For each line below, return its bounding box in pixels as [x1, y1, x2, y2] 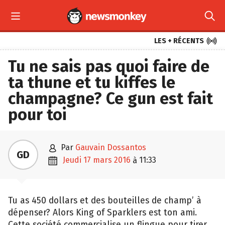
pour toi [8, 105, 67, 124]
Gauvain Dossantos [75, 143, 146, 152]
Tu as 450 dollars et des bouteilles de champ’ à [8, 195, 201, 206]
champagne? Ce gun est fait [8, 89, 213, 108]
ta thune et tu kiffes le [8, 73, 175, 92]
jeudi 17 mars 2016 [65, 155, 131, 165]
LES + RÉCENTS [154, 37, 204, 45]
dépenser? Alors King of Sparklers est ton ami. [8, 207, 197, 218]
